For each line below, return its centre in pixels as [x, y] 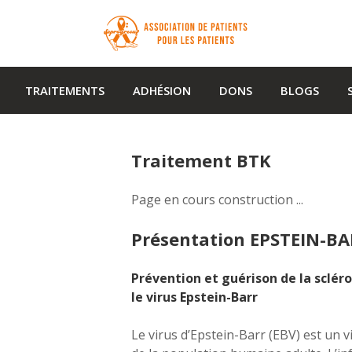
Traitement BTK [201, 160]
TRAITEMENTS [65, 90]
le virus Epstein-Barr [194, 297]
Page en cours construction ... [217, 200]
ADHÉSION [162, 90]
